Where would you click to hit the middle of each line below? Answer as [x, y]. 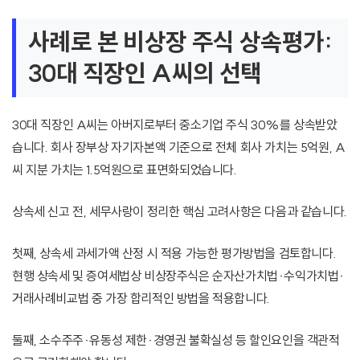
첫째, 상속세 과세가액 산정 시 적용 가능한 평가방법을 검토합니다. [174, 254]
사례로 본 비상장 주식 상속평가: [180, 42]
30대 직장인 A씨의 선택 [145, 74]
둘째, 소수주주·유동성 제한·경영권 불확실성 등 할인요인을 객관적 [176, 340]
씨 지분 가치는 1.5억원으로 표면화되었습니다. [125, 170]
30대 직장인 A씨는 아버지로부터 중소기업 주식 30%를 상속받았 [175, 125]
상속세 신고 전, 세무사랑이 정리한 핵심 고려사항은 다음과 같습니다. [180, 212]
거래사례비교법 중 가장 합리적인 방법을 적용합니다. [141, 299]
